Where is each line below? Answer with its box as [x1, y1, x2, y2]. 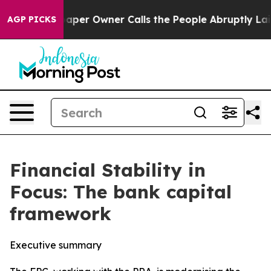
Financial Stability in [10, 158, 206, 181]
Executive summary [10, 239, 102, 251]
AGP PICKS [7, 14, 56, 25]
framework [10, 202, 111, 225]
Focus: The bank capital [10, 180, 232, 203]
